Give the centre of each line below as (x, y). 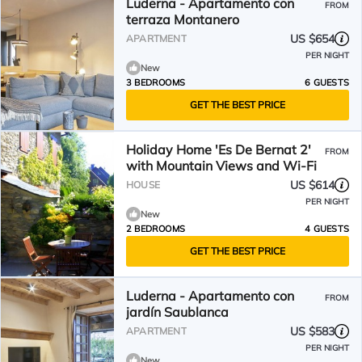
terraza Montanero (183, 19)
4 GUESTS (327, 229)
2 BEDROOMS (156, 229)
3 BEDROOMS (156, 82)
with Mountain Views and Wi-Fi (221, 166)
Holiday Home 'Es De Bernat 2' (219, 149)
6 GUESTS (327, 82)
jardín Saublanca (177, 312)
